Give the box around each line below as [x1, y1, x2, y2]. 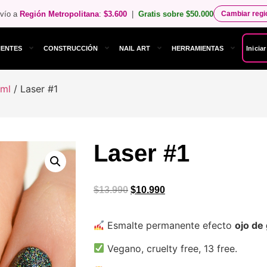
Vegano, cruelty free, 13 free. [104, 242, 238, 254]
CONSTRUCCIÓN [43, 44, 98, 52]
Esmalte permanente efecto [104, 219, 235, 232]
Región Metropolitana [20, 9, 100, 18]
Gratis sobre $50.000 [138, 9, 214, 18]
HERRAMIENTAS [172, 44, 224, 52]
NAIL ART [119, 44, 150, 52]
